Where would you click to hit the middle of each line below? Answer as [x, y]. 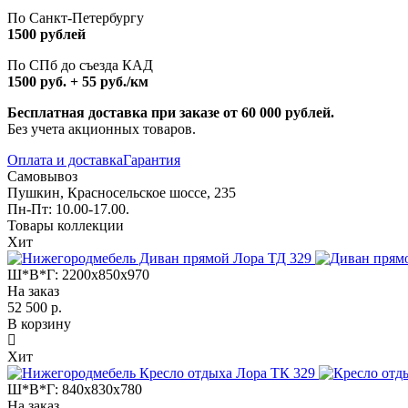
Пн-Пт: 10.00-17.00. [68, 209]
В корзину [39, 323]
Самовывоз [42, 176]
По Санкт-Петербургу [76, 17]
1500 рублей [46, 34]
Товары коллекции [66, 225]
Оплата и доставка [65, 159]
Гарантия [152, 159]
